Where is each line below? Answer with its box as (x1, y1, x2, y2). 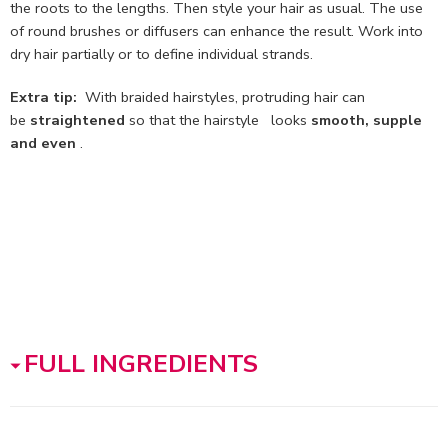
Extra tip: (10, 86, 77, 107)
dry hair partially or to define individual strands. (10, 43, 313, 64)
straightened (30, 109, 125, 130)
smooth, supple (311, 109, 422, 130)
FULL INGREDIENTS (24, 346, 258, 381)
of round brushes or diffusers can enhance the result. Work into (10, 20, 423, 41)
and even (10, 132, 76, 153)
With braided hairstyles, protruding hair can (77, 86, 365, 107)
